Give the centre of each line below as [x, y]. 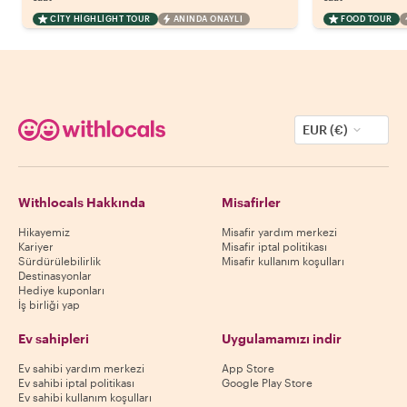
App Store [248, 368]
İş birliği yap [49, 305]
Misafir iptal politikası [274, 247]
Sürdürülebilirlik [60, 261]
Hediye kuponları [61, 290]
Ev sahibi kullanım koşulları [85, 397]
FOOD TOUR [367, 19]
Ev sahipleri [54, 339]
